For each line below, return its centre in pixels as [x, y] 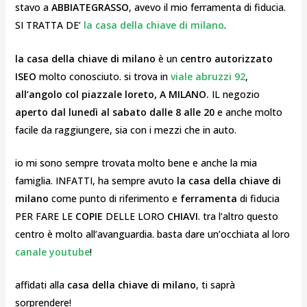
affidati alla [41, 285]
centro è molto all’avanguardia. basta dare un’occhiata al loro [152, 234]
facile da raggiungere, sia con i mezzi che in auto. [125, 130]
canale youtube [52, 251]
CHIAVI [182, 216]
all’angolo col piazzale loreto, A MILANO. [113, 94]
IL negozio [235, 94]
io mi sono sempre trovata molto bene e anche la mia [136, 162]
